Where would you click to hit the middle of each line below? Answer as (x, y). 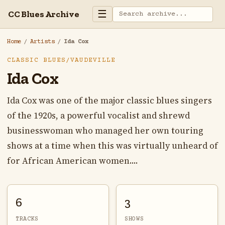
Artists (42, 42)
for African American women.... (72, 161)
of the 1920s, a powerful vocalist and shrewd (98, 116)
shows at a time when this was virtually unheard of (112, 146)
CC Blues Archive (44, 14)
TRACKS (27, 219)
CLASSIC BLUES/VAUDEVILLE (61, 61)
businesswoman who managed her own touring (105, 131)
